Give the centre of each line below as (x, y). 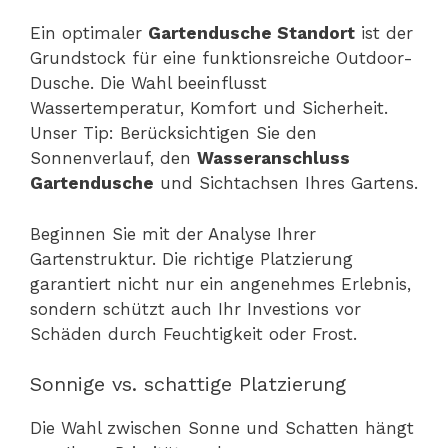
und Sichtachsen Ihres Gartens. (286, 183)
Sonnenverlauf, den (113, 158)
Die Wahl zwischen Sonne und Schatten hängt (222, 428)
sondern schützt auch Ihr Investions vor (195, 308)
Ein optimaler (89, 33)
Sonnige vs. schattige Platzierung (188, 384)
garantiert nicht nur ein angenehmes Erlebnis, (220, 283)
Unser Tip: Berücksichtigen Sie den (173, 133)
